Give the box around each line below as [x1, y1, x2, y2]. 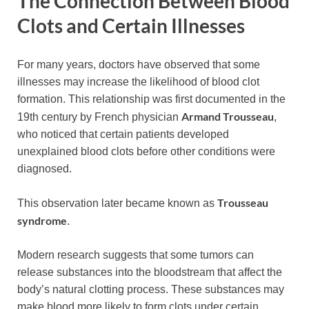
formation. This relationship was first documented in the [17, 92, 286, 105]
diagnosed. [17, 162, 72, 175]
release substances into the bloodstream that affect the [17, 266, 282, 278]
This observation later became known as [17, 197, 217, 209]
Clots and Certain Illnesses [17, 14, 245, 38]
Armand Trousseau [181, 109, 274, 123]
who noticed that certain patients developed [17, 128, 229, 140]
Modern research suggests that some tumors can [17, 248, 254, 261]
